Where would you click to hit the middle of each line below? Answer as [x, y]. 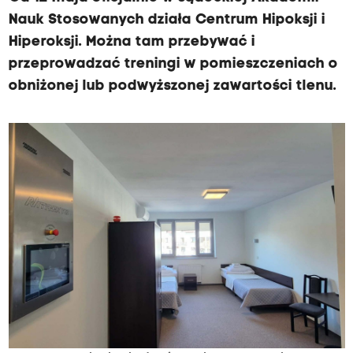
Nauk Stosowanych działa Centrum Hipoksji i [167, 20]
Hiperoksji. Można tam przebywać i [132, 42]
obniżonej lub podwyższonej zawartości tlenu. [172, 86]
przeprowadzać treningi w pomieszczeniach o [173, 64]
